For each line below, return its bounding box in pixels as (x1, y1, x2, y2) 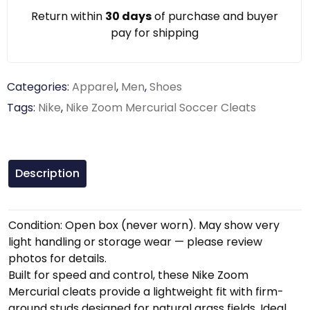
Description (15, 165, 80, 181)
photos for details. (8, 250, 107, 266)
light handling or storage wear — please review (8, 234, 262, 250)
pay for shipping (110, 25, 199, 41)
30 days (104, 8, 152, 24)
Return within (30, 8, 105, 24)
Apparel (72, 79, 116, 95)
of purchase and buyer (151, 8, 278, 24)
